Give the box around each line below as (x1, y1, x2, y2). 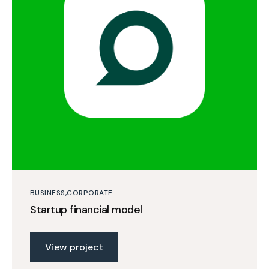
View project (45, 240, 103, 253)
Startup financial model (30, 202, 142, 217)
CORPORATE (67, 187, 113, 198)
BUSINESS (30, 187, 65, 198)
